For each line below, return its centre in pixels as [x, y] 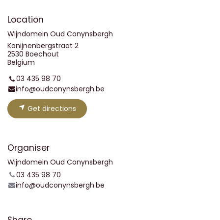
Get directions [51, 109]
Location [26, 20]
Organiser [28, 148]
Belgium [21, 62]
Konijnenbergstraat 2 [43, 46]
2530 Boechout [33, 54]
